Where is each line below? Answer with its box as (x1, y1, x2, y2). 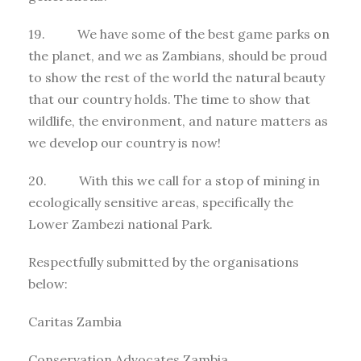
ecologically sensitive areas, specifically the (28, 193, 293, 210)
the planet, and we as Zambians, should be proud (28, 47, 327, 64)
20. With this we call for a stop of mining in (28, 172, 320, 189)
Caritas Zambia (28, 313, 122, 330)
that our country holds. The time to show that (28, 90, 310, 107)
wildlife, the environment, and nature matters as (28, 112, 328, 129)
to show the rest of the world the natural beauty (28, 68, 325, 85)
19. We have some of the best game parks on (28, 25, 330, 42)
